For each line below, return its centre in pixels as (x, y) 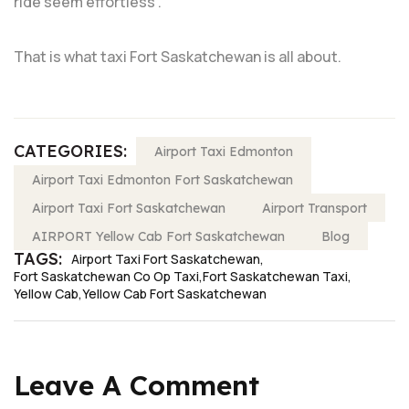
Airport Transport (315, 208)
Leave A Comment (136, 385)
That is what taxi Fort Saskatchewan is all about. (178, 56)
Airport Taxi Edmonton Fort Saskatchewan (163, 179)
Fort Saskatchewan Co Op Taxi (106, 277)
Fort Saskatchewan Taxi (275, 277)
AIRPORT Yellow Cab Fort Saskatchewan (158, 236)
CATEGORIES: (70, 151)
